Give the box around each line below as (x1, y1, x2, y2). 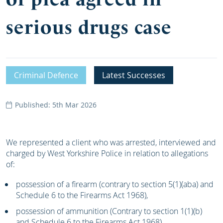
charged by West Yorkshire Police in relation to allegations (6, 148, 208, 159)
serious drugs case (6, 16, 172, 39)
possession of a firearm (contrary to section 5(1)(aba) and (16, 179, 214, 190)
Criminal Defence (19, 70, 78, 81)
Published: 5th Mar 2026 (13, 100, 97, 110)
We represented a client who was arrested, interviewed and (6, 137, 216, 148)
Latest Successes (106, 70, 165, 81)
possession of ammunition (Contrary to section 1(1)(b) (16, 206, 202, 217)
